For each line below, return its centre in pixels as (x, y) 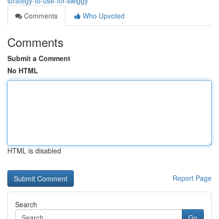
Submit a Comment (39, 58)
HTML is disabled (34, 151)
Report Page (192, 178)
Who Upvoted (103, 16)
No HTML (23, 70)
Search (26, 204)
